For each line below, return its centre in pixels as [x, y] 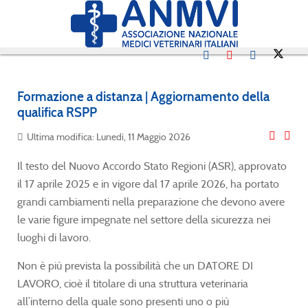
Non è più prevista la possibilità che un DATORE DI [135, 265]
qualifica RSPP [57, 112]
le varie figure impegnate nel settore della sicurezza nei [144, 219]
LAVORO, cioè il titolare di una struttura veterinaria [133, 283]
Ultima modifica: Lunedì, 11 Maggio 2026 [109, 136]
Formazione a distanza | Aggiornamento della [143, 96]
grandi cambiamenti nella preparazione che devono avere [151, 201]
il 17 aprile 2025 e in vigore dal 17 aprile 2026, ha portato [148, 184]
